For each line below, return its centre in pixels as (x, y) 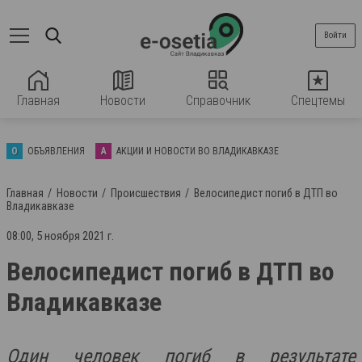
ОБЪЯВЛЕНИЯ (56, 151)
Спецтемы (318, 101)
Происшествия (146, 193)
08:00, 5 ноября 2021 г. (60, 236)
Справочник (218, 101)
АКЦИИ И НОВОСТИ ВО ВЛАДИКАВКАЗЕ (198, 151)
